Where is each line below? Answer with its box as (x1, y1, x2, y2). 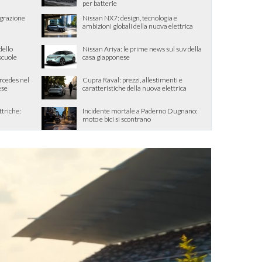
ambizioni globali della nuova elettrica (82, 22, 193, 30)
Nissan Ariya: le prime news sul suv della (82, 44, 202, 53)
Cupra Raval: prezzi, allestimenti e (82, 75, 182, 84)
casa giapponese (82, 53, 130, 61)
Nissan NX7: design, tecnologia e (82, 13, 177, 22)
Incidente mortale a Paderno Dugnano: (82, 106, 198, 115)
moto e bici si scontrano (82, 115, 151, 123)
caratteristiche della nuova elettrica (82, 84, 187, 92)
